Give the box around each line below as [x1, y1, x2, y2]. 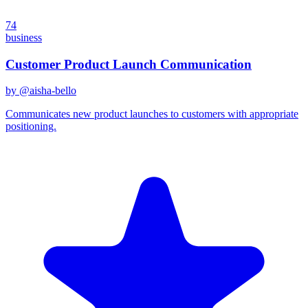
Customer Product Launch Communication [5, 56, 252, 71]
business [5, 31, 42, 43]
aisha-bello [30, 85, 76, 97]
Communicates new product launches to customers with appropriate [5, 108, 298, 120]
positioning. [5, 120, 56, 133]
